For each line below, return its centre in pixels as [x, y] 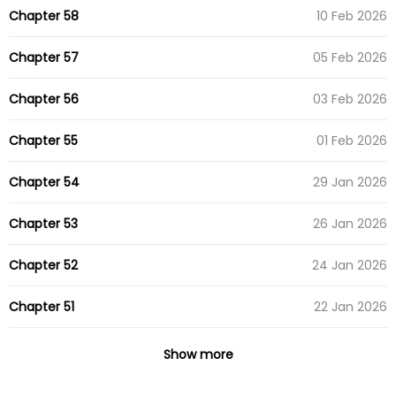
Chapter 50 [44, 348]
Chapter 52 [43, 265]
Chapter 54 [44, 182]
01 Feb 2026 [352, 140]
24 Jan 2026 [350, 265]
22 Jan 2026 [350, 306]
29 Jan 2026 [350, 182]
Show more [198, 354]
